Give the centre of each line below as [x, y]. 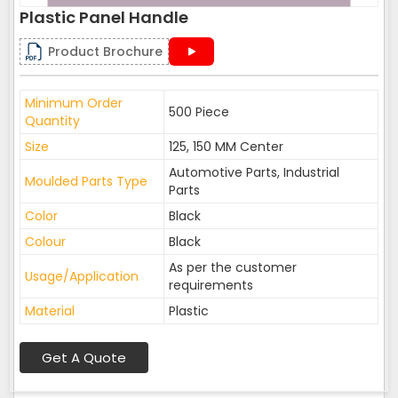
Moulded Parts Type [86, 181]
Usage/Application [82, 276]
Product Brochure [105, 52]
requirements [211, 285]
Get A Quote [84, 358]
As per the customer [233, 267]
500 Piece [199, 112]
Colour [45, 242]
